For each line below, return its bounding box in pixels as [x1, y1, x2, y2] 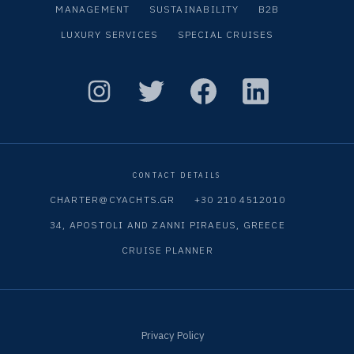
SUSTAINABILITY [149, 2, 239, 15]
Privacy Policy [141, 327, 205, 342]
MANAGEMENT [55, 2, 130, 15]
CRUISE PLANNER [121, 243, 213, 256]
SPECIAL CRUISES [177, 28, 274, 40]
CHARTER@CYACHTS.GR [49, 193, 175, 205]
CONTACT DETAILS [133, 171, 221, 180]
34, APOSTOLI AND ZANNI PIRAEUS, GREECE [49, 218, 285, 231]
